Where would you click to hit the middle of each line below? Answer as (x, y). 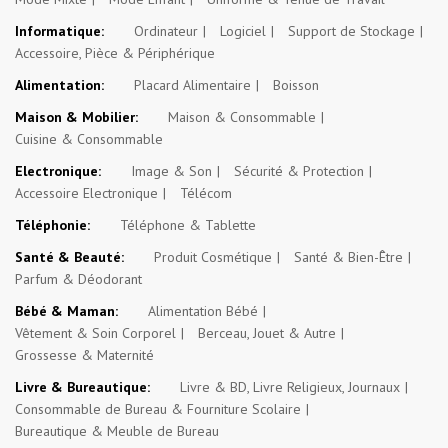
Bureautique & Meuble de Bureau (117, 431)
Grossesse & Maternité (84, 355)
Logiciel (243, 31)
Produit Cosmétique (213, 257)
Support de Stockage (351, 31)
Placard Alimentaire (192, 85)
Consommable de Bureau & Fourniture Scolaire (158, 409)
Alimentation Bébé (203, 311)
